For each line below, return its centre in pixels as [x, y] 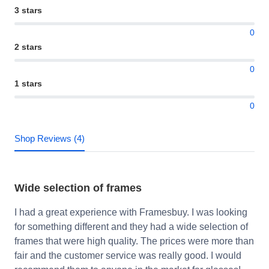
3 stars [28, 11]
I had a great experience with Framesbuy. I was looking [131, 213]
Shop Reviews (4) [50, 139]
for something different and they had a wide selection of [131, 227]
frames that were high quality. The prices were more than [134, 241]
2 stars [28, 47]
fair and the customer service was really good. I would [128, 256]
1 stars [28, 84]
